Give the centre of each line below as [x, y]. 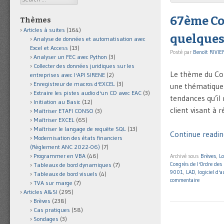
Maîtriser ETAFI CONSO [63, 111]
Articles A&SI [40, 192]
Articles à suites [44, 30]
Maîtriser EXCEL [54, 120]
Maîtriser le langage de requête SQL [80, 129]
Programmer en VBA [59, 156]
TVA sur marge [53, 183]
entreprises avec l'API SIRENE [67, 75]
